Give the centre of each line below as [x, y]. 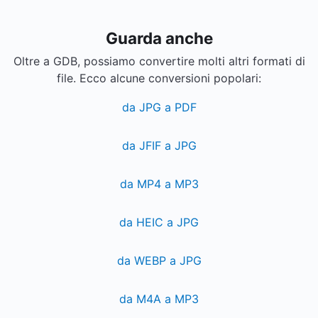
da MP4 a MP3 [159, 184]
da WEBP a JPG [159, 261]
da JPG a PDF [159, 107]
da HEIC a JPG [159, 222]
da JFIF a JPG [159, 146]
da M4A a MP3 [159, 299]
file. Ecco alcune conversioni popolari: [159, 78]
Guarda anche [159, 38]
